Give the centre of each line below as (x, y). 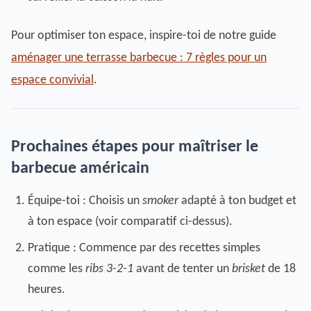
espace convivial (52, 80)
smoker (160, 201)
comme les (57, 269)
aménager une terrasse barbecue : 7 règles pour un (139, 58)
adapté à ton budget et (237, 201)
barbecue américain (80, 169)
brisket (249, 269)
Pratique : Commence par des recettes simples (144, 248)
